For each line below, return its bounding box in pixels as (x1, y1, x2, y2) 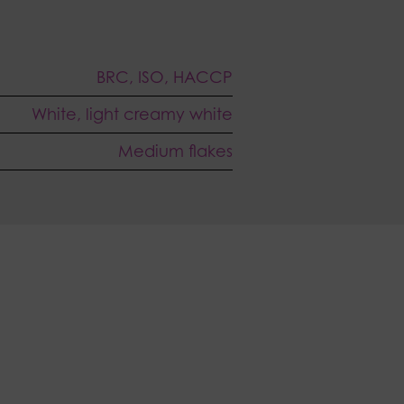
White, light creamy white (32, 104, 233, 124)
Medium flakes (118, 141, 233, 161)
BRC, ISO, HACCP (96, 67, 233, 87)
